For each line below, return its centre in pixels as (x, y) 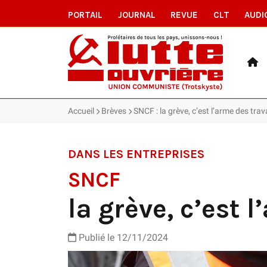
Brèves (114, 111)
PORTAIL (85, 15)
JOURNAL (136, 15)
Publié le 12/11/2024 (122, 237)
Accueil (81, 111)
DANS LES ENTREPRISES (136, 154)
